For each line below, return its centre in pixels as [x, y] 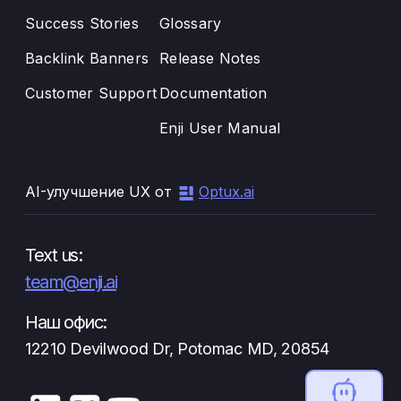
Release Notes [210, 58]
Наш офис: [66, 322]
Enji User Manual [220, 128]
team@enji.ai [71, 282]
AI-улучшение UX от [101, 192]
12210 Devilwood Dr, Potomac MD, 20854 [177, 349]
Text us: [53, 255]
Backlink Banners [87, 58]
